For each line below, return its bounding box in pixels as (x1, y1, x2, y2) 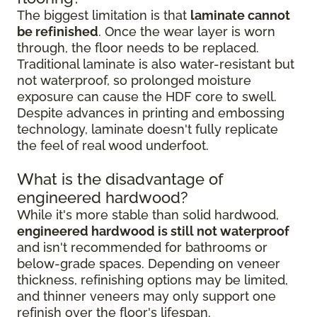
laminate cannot (190, 8, 290, 23)
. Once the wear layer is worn (98, 24, 275, 39)
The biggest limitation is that (17, 8, 190, 23)
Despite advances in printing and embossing (17, 105, 284, 120)
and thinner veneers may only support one (17, 289, 276, 304)
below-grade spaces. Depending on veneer (17, 256, 280, 271)
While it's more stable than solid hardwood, (17, 207, 279, 222)
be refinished (17, 24, 98, 39)
